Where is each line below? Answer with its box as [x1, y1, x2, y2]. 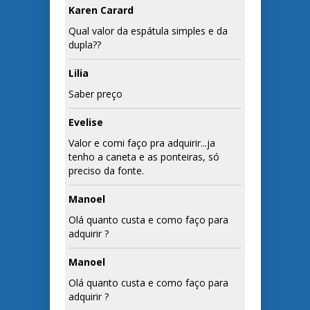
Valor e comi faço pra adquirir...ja [69, 136, 216, 150]
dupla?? [69, 38, 102, 52]
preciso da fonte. [69, 164, 145, 178]
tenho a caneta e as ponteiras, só [69, 150, 220, 164]
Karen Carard [69, 3, 134, 17]
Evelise [69, 116, 104, 129]
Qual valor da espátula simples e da [69, 24, 228, 38]
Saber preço [69, 87, 123, 101]
